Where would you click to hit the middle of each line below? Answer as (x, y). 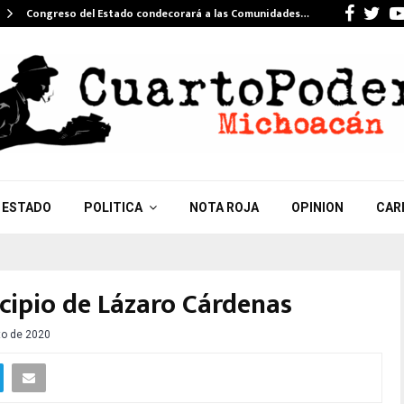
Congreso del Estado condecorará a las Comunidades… (168, 14)
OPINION (317, 207)
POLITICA (113, 207)
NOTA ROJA (224, 207)
